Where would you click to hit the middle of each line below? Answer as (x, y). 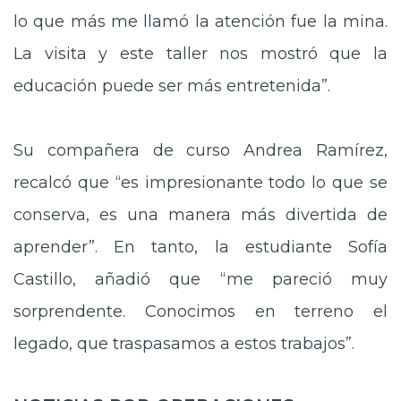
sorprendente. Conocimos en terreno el (200, 311)
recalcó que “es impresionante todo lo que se (200, 183)
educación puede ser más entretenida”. (172, 86)
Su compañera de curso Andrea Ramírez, (200, 150)
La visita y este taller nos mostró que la (200, 54)
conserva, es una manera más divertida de (200, 215)
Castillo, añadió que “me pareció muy (200, 279)
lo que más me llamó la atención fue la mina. (200, 21)
